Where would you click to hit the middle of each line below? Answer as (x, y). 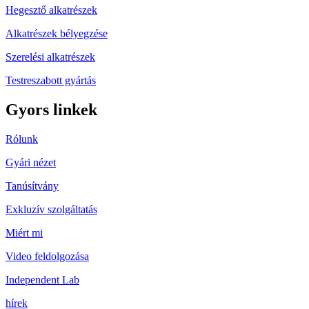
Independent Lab (42, 279)
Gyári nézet (31, 162)
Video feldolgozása (47, 256)
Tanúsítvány (32, 186)
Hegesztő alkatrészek (51, 10)
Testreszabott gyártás (51, 80)
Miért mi (24, 232)
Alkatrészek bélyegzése (57, 33)
